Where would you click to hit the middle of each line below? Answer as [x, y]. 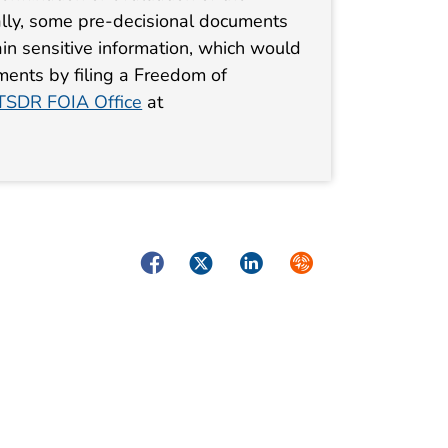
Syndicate [325, 261]
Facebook [174, 261]
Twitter [214, 261]
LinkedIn [270, 261]
